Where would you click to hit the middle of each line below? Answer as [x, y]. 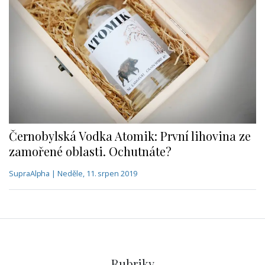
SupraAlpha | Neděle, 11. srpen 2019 [73, 174]
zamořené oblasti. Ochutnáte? [90, 151]
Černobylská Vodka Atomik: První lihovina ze [130, 136]
